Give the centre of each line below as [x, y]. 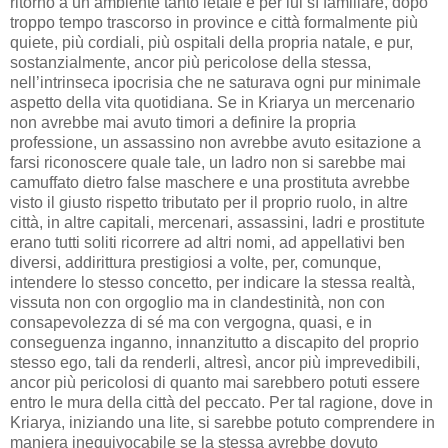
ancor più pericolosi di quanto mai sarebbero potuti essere [215, 382]
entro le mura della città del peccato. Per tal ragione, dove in [221, 402]
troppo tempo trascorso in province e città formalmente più [214, 22]
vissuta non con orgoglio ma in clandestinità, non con [197, 302]
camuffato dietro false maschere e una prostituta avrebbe [210, 182]
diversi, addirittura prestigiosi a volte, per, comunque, [195, 262]
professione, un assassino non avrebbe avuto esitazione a [215, 142]
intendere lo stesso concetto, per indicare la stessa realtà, [212, 282]
